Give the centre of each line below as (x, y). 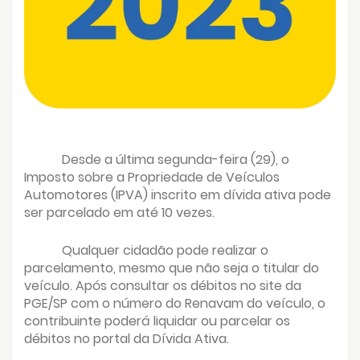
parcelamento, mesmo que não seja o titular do (172, 268)
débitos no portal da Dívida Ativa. (127, 338)
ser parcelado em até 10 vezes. (121, 212)
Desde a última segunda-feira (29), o (176, 159)
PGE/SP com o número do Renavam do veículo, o (175, 303)
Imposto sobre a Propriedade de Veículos (152, 177)
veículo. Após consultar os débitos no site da (163, 285)
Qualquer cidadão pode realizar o (166, 250)
